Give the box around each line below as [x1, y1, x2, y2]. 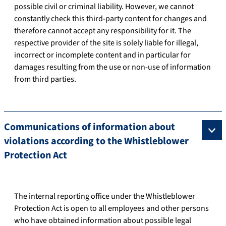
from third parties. [14, 73, 76, 85]
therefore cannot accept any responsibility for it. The [14, 25, 191, 36]
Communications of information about [4, 120, 175, 134]
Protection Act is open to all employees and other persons [14, 202, 209, 214]
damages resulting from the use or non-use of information [14, 61, 211, 73]
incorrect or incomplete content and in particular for [14, 49, 191, 61]
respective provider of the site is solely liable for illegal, [14, 37, 198, 48]
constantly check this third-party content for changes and [14, 13, 207, 24]
